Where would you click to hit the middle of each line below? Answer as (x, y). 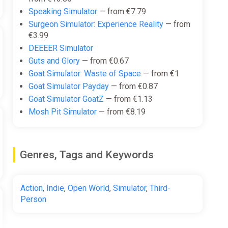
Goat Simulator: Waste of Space (84, 73)
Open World (88, 188)
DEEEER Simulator (61, 48)
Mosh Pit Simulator (62, 111)
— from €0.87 (133, 86)
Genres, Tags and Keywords (87, 154)
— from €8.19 (121, 111)
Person (33, 199)
